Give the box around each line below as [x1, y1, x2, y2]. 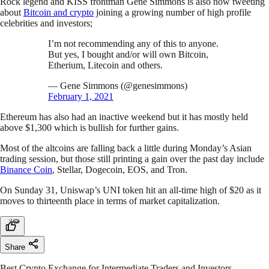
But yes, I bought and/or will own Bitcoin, [48, 49, 208, 60]
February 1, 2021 [48, 91, 113, 102]
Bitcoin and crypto [23, 7, 94, 18]
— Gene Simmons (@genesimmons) [48, 80, 187, 91]
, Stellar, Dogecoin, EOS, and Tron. [52, 165, 187, 175]
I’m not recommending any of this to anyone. [48, 38, 219, 49]
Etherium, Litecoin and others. [48, 60, 163, 71]
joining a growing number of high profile [94, 7, 251, 18]
